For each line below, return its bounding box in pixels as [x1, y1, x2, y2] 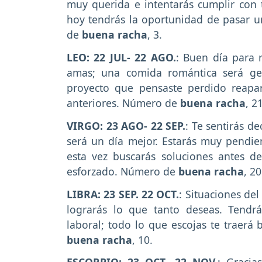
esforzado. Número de [67, 164, 178, 178]
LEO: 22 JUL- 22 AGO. [67, 50, 176, 64]
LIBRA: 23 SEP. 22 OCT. [67, 187, 180, 201]
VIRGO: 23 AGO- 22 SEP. [67, 118, 185, 133]
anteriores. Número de [67, 95, 180, 110]
